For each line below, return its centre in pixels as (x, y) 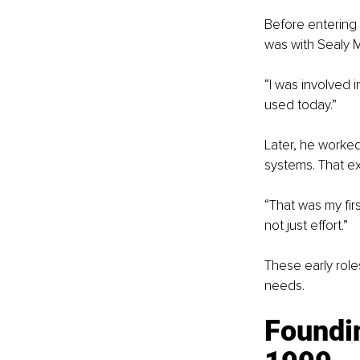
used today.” (300, 105)
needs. (284, 286)
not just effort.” (306, 226)
